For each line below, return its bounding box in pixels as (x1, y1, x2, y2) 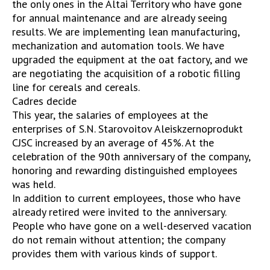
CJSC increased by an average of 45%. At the (12, 136, 214, 150)
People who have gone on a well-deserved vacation (12, 219, 251, 233)
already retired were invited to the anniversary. (12, 205, 226, 219)
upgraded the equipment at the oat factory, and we (12, 52, 248, 67)
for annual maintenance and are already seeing (12, 11, 227, 25)
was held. (12, 177, 55, 192)
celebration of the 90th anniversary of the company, (12, 149, 250, 164)
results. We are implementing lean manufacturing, (12, 25, 239, 39)
